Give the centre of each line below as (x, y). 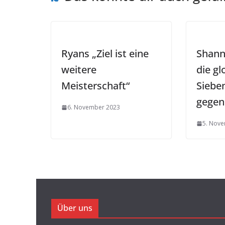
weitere (79, 70)
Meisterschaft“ (95, 86)
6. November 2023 (94, 107)
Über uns (75, 208)
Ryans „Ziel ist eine (105, 54)
